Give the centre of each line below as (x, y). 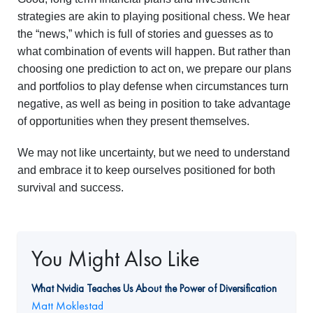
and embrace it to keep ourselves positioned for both (146, 170)
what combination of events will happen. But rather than (154, 51)
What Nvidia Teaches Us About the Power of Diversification (154, 289)
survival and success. (71, 188)
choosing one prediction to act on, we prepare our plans (154, 69)
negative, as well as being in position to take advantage (154, 104)
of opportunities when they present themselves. (133, 121)
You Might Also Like (116, 259)
